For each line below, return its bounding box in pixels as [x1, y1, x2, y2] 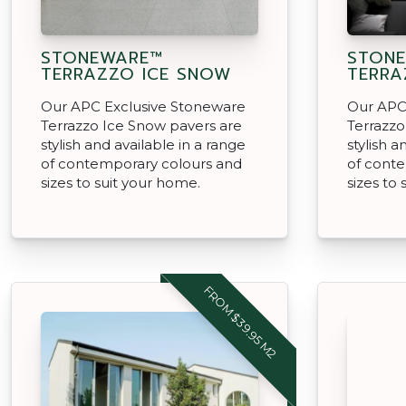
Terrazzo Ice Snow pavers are [41, 116, 242, 134]
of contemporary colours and [41, 154, 242, 172]
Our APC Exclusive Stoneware [41, 97, 246, 115]
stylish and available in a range [41, 135, 246, 153]
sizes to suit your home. [41, 173, 200, 191]
